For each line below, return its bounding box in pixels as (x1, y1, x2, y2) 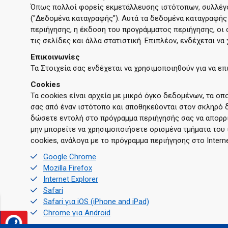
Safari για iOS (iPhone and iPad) (43, 196, 149, 206)
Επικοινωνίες (31, 52, 80, 62)
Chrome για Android (43, 208, 110, 217)
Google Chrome (43, 152, 96, 161)
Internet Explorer (43, 174, 98, 184)
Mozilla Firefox (43, 163, 92, 173)
